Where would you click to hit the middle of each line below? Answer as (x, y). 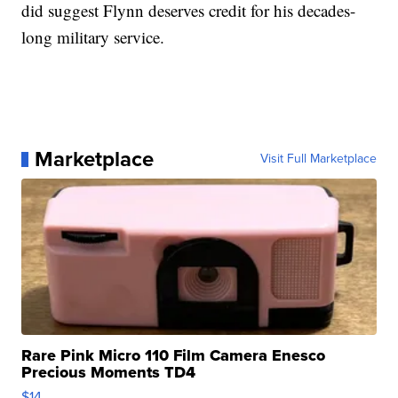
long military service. (93, 37)
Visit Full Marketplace (318, 159)
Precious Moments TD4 (109, 373)
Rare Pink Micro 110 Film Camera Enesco (174, 356)
